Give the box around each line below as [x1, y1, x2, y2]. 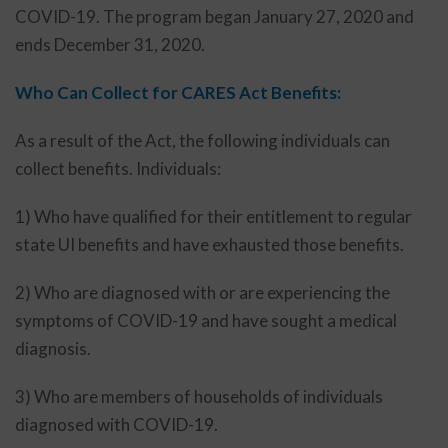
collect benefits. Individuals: [15, 158, 221, 179]
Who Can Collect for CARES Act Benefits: [15, 82, 341, 103]
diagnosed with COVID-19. [15, 414, 218, 435]
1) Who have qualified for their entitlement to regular [15, 206, 412, 227]
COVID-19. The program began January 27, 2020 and [15, 6, 414, 27]
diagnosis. [15, 338, 91, 359]
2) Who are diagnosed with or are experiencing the [15, 282, 390, 303]
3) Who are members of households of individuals [15, 386, 383, 407]
